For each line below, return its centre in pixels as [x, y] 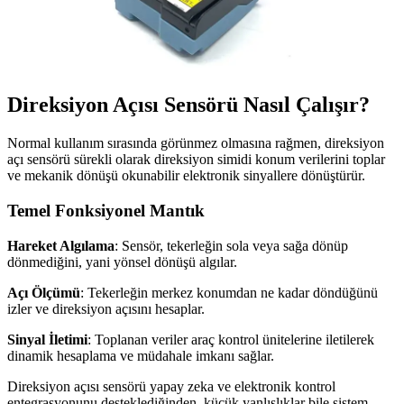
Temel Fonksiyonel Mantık [106, 211]
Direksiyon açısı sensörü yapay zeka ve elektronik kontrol [171, 386]
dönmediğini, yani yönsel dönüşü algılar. [122, 262]
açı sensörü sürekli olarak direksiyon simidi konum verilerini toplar [196, 160]
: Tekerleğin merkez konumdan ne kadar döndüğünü [229, 292]
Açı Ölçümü [44, 292]
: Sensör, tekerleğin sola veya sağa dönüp [231, 245]
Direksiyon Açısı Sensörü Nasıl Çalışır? [188, 105]
